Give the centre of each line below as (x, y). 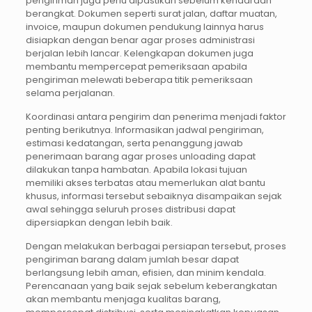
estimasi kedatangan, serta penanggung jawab (134, 143)
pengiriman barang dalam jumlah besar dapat (132, 260)
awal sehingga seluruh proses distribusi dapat (130, 210)
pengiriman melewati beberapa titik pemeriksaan (139, 80)
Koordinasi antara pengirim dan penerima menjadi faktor (156, 117)
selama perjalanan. (70, 93)
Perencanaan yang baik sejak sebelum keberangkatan (151, 286)
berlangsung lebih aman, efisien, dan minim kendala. (146, 273)
